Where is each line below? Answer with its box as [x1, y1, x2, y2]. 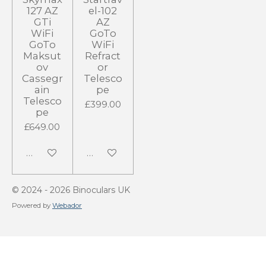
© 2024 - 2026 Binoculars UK [12, 185, 130, 195]
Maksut [23, 49, 62, 62]
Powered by [12, 201, 52, 210]
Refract [85, 49, 121, 62]
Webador [52, 201, 82, 210]
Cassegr [21, 72, 63, 84]
